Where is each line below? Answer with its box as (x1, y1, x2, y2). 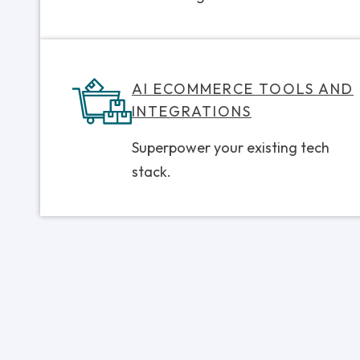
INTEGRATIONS (132, 101, 252, 121)
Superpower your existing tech (132, 137, 329, 157)
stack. (132, 162, 171, 181)
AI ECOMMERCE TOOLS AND (132, 79, 354, 98)
